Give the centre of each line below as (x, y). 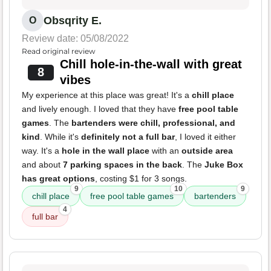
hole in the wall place (106, 151)
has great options (58, 179)
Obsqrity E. (73, 21)
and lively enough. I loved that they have (100, 109)
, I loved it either (205, 137)
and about (42, 165)
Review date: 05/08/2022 (75, 39)
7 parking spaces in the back (122, 165)
